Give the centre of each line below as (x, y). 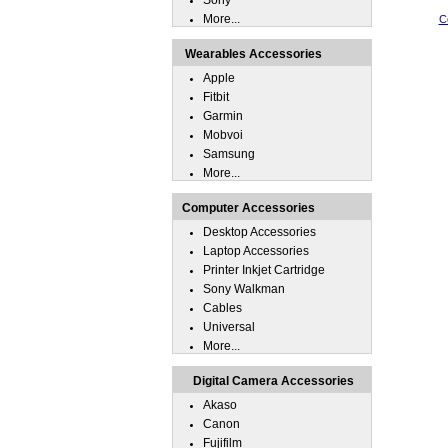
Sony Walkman (244, 289)
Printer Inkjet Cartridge (264, 270)
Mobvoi (223, 135)
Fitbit (216, 97)
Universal (229, 327)
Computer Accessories (248, 208)
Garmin (223, 116)
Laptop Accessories (256, 251)
